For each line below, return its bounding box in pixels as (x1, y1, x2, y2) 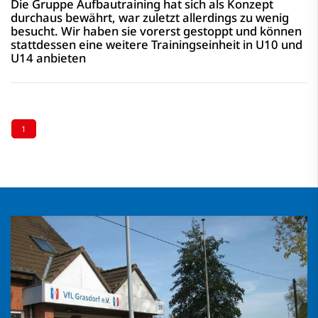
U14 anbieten (11, 50, 86, 66)
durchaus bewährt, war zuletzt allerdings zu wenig (11, 9, 289, 26)
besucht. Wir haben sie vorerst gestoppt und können (11, 23, 302, 39)
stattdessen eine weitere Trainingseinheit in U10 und (11, 36, 302, 53)
